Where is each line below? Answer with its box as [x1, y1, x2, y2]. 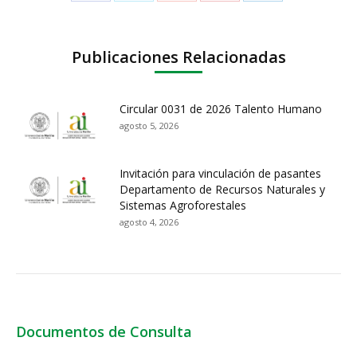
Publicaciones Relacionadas [71, 46, 286, 69]
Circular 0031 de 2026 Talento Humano [120, 101, 322, 117]
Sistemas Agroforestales [120, 198, 246, 214]
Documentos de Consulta [16, 322, 192, 342]
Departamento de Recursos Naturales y [120, 182, 325, 198]
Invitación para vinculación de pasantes [120, 166, 321, 182]
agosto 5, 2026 [120, 120, 178, 132]
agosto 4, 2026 [120, 216, 178, 229]
